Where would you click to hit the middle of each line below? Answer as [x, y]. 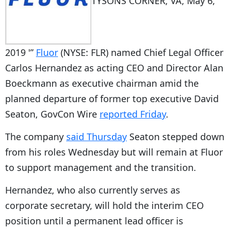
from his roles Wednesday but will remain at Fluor [114, 152]
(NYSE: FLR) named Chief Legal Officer [141, 52]
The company [36, 136]
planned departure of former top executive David [112, 98]
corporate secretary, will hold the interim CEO [104, 205]
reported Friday [133, 114]
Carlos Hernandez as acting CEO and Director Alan [114, 68]
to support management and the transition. [101, 167]
